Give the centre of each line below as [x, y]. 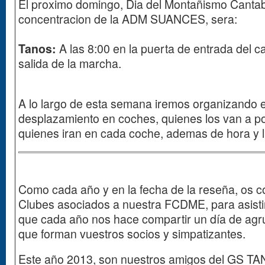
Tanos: [39, 49]
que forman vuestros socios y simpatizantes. [132, 234]
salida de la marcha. [70, 64]
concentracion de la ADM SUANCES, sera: [128, 19]
